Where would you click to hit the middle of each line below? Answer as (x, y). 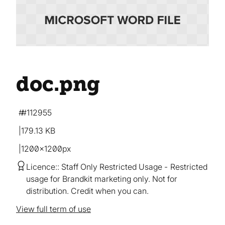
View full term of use (53, 209)
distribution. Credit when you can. (87, 191)
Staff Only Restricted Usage (112, 166)
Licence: (42, 166)
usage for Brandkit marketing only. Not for (102, 179)
